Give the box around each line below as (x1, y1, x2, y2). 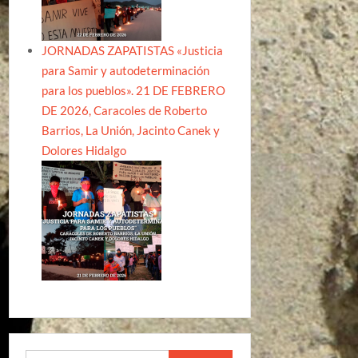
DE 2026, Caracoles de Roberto (41, 103, 207, 117)
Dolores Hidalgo (41, 143, 126, 157)
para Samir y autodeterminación (41, 63, 209, 78)
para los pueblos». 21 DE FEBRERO (41, 83, 225, 97)
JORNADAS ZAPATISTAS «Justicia (41, 43, 223, 58)
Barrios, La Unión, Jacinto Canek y (41, 123, 220, 137)
